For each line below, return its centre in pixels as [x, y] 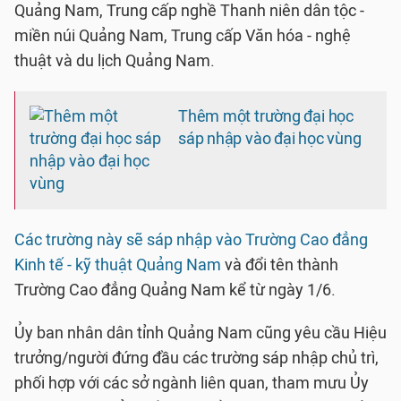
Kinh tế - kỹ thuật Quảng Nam [118, 265]
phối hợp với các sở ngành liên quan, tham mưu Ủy [192, 383]
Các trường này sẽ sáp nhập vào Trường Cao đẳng [191, 240]
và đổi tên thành [280, 265]
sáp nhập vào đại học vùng [270, 139]
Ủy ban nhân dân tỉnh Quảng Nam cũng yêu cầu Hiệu [200, 333]
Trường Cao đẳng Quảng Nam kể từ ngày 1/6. [175, 290]
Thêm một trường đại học [266, 116]
